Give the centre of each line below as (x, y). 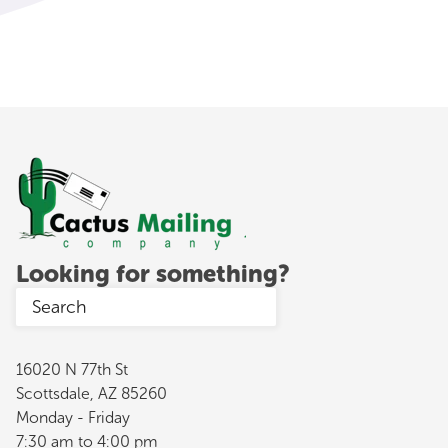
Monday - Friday (73, 417)
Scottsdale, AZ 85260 (91, 393)
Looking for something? (153, 273)
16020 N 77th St (72, 369)
